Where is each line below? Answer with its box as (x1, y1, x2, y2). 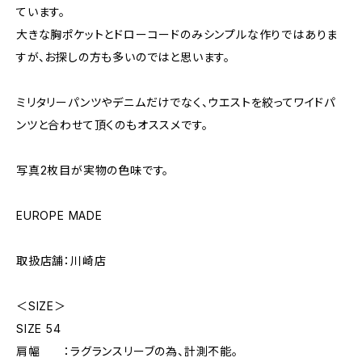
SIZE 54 (16, 322, 61, 335)
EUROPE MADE (16, 208, 103, 222)
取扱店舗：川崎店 (16, 254, 107, 267)
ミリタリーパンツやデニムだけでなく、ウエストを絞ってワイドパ (16, 95, 335, 109)
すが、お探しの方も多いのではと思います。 (16, 50, 230, 64)
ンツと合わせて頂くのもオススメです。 (16, 118, 208, 132)
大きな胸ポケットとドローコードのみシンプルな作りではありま (16, 27, 339, 41)
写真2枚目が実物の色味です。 (16, 163, 170, 177)
